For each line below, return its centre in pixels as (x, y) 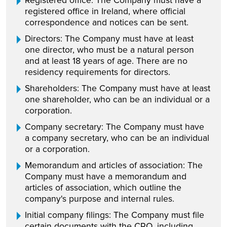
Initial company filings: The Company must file (115, 215)
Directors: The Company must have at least (109, 39)
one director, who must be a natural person (109, 50)
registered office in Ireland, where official (105, 11)
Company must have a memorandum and (106, 176)
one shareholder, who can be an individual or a (117, 99)
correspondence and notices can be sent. (107, 22)
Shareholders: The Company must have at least (118, 88)
